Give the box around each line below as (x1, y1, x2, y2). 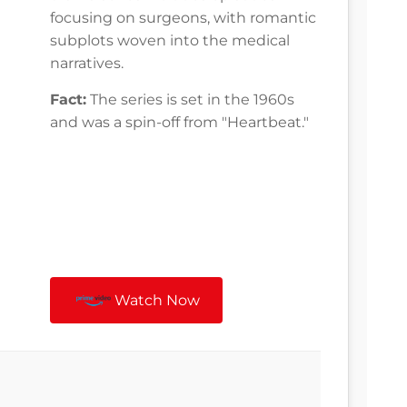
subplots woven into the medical (50, 32, 290, 50)
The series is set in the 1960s (86, 91, 294, 109)
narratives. (50, 55, 124, 73)
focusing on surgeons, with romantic (50, 9, 316, 27)
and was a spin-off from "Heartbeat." (50, 114, 309, 132)
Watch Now (114, 292, 201, 310)
